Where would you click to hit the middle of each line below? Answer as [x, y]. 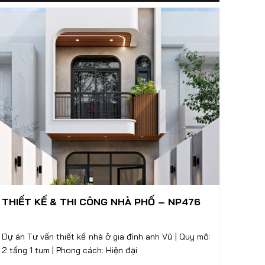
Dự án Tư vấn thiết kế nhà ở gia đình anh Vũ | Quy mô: [90, 237]
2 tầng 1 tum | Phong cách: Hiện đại [96, 250]
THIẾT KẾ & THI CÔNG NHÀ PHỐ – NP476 [101, 202]
